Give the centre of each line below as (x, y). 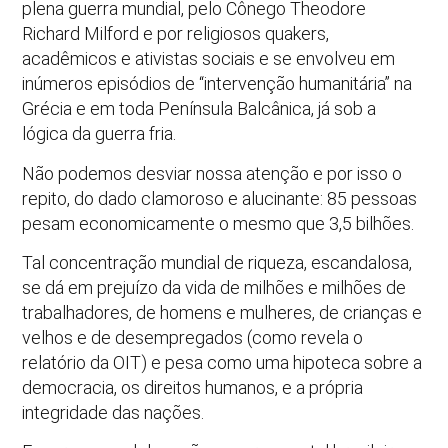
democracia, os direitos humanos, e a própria (193, 387)
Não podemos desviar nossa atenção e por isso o (212, 173)
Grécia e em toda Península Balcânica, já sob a (199, 109)
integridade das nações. (113, 412)
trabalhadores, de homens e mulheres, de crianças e (222, 312)
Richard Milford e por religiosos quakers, (176, 34)
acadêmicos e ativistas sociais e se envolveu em (209, 59)
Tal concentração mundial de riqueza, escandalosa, (217, 262)
